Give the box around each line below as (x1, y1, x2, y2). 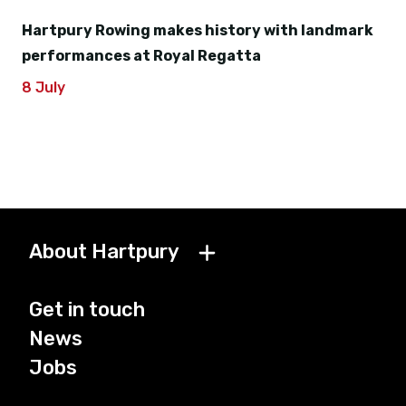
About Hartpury (29, 239, 179, 265)
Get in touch (29, 297, 145, 323)
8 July (22, 79, 65, 97)
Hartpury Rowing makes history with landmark (22, 22, 373, 40)
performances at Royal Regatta (22, 47, 261, 65)
